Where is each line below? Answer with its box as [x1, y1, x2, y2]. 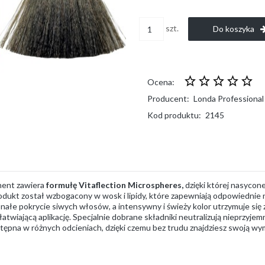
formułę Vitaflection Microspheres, [46, 180, 183, 190]
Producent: [147, 93, 189, 104]
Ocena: [147, 77, 174, 87]
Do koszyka [212, 24, 254, 34]
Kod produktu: [147, 110, 201, 120]
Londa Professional [193, 93, 264, 104]
